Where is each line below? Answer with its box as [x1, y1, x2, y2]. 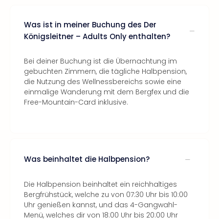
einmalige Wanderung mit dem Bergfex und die [24, 87, 189, 97]
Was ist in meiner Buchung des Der [24, 20, 156, 30]
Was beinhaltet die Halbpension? [24, 153, 150, 164]
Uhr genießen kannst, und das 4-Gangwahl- [24, 200, 177, 210]
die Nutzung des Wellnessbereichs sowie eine [24, 77, 181, 87]
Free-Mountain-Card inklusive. [24, 97, 128, 107]
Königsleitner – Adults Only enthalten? [24, 31, 170, 42]
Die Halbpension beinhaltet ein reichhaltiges [24, 179, 177, 189]
